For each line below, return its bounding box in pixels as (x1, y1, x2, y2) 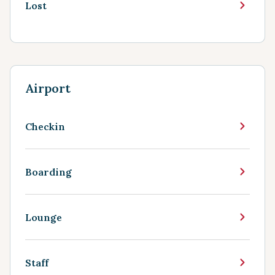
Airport (25, 80, 71, 96)
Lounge (25, 211, 62, 223)
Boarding (25, 165, 72, 178)
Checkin (25, 120, 65, 133)
